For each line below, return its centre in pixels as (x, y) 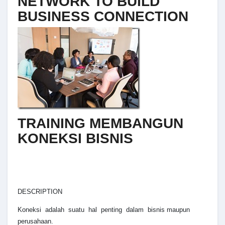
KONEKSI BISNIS (75, 139)
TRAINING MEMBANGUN (100, 124)
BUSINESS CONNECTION (103, 16)
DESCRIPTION (40, 191)
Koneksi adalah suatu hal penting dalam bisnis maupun (104, 209)
